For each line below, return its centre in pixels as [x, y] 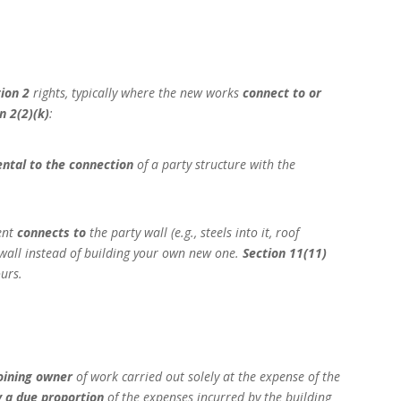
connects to [52, 233]
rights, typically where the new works [137, 93]
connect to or [282, 93]
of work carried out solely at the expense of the [207, 377]
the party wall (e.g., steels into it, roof [193, 233]
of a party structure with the [215, 165]
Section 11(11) [285, 253]
